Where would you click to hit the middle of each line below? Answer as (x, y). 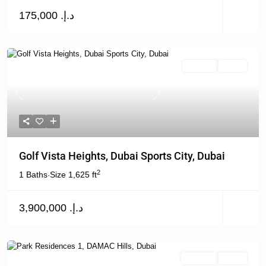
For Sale (199, 258)
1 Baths (33, 175)
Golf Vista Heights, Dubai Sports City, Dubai (122, 156)
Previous (33, 97)
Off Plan (200, 66)
